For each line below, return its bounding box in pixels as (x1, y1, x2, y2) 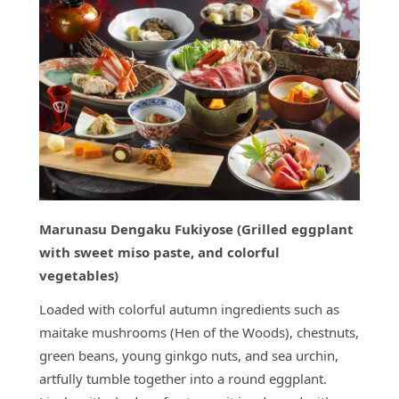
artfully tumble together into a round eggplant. (39, 369, 327, 387)
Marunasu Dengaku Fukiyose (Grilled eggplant (39, 219, 354, 238)
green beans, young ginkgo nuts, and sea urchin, (39, 346, 338, 364)
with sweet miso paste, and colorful (39, 242, 280, 261)
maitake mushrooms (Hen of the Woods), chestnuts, (39, 322, 359, 341)
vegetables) (39, 265, 118, 284)
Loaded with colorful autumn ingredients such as (39, 299, 339, 318)
